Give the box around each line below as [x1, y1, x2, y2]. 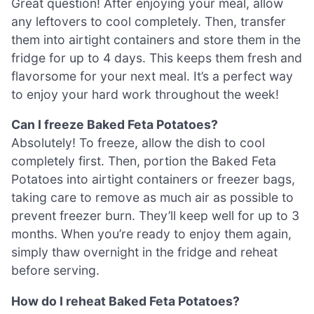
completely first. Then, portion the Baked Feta [11, 153, 276, 169]
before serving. [11, 263, 100, 278]
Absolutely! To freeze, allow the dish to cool [11, 135, 265, 151]
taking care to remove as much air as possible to [11, 190, 294, 205]
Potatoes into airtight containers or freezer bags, [11, 172, 295, 187]
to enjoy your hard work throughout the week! [11, 86, 279, 102]
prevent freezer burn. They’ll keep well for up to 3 [11, 208, 299, 224]
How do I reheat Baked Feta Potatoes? [11, 293, 240, 308]
